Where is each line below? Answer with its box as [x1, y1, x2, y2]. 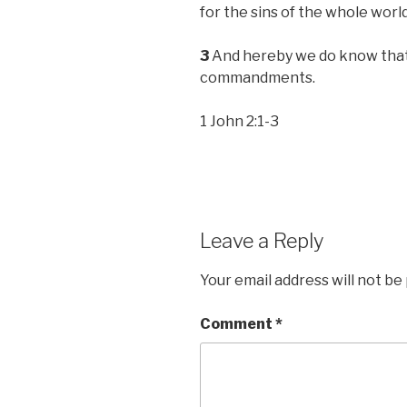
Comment [200, 314, 275, 333]
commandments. [200, 69, 315, 87]
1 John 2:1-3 [200, 113, 279, 131]
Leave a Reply [200, 229, 323, 253]
